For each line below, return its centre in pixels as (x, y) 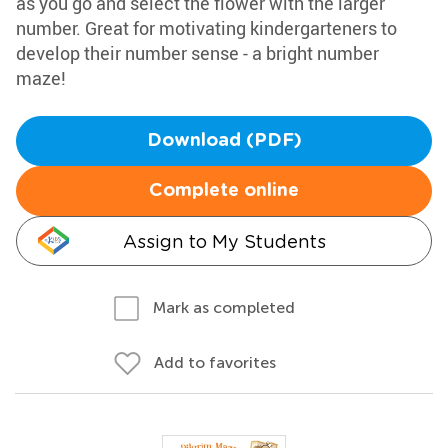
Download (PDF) (224, 141)
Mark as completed (224, 307)
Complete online (224, 191)
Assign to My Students (224, 241)
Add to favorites (215, 362)
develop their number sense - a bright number (197, 53)
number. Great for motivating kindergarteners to (206, 28)
